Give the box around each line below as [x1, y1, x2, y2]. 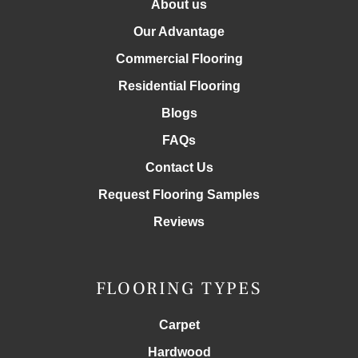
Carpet [158, 318, 200, 332]
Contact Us [145, 161, 213, 175]
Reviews [153, 215, 205, 229]
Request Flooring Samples [98, 188, 260, 202]
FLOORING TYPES [95, 277, 263, 300]
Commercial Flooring [115, 52, 243, 66]
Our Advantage [133, 25, 225, 39]
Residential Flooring [117, 79, 241, 93]
